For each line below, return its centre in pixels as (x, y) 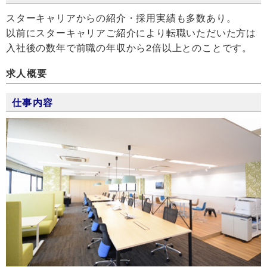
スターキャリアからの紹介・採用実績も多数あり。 (121, 17)
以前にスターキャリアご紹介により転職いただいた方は (131, 32)
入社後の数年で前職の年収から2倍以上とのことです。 (129, 47)
